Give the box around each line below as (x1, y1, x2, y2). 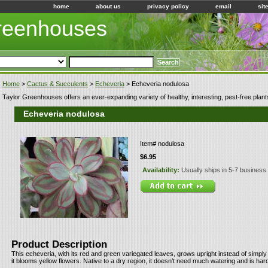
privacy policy (147, 3, 189, 10)
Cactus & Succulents (27, 80, 88, 87)
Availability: (142, 166, 181, 173)
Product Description (11, 239, 107, 249)
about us (96, 3, 121, 10)
